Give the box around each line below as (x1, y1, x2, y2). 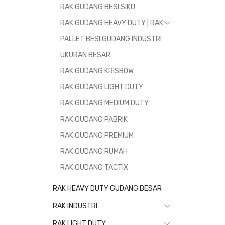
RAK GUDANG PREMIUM (60, 131, 134, 140)
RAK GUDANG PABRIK (60, 115, 128, 124)
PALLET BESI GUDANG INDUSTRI (60, 35, 162, 43)
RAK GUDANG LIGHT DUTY (60, 83, 143, 91)
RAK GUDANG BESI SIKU (60, 3, 135, 11)
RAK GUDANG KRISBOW (60, 67, 134, 75)
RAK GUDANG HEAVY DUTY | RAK (60, 19, 163, 27)
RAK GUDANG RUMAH (60, 147, 128, 156)
